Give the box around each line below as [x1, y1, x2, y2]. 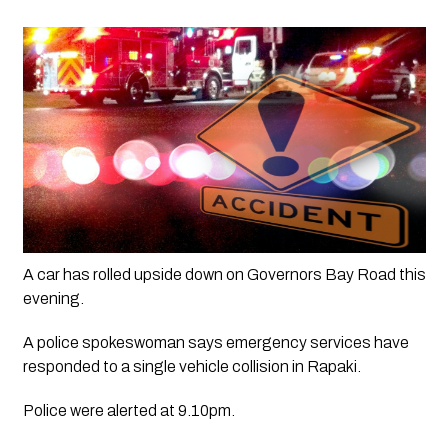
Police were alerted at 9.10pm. [22, 402, 235, 420]
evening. [22, 290, 87, 308]
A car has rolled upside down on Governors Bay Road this [22, 266, 426, 284]
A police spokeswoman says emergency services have [22, 334, 409, 352]
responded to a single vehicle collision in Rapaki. [22, 358, 361, 376]
